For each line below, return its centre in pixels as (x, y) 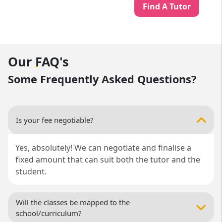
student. (31, 172)
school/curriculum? (49, 213)
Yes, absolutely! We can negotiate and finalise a (104, 148)
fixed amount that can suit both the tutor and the (108, 160)
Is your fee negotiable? (55, 120)
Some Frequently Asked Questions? (102, 79)
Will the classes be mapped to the (73, 202)
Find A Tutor (167, 7)
